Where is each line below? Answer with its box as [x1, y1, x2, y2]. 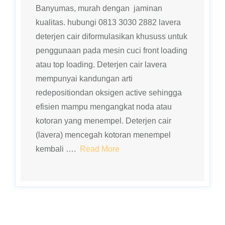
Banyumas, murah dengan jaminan [36, 4, 162, 13]
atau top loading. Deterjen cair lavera [36, 60, 167, 69]
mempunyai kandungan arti [36, 74, 133, 83]
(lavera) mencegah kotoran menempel [36, 131, 171, 139]
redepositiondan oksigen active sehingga [36, 88, 182, 97]
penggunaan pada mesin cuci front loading [36, 46, 187, 55]
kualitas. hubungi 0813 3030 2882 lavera [36, 18, 181, 27]
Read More [80, 145, 120, 153]
